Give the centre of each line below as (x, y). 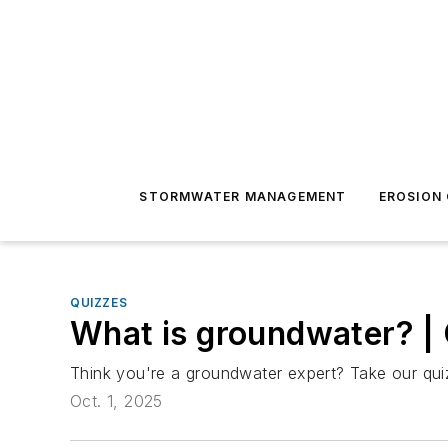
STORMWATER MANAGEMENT (243, 196)
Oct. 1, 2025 (116, 401)
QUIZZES (99, 302)
